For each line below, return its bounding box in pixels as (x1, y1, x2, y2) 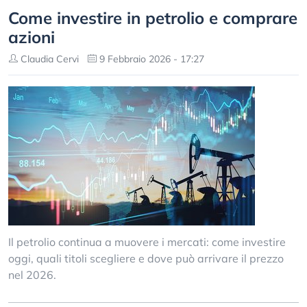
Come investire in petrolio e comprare (8, 8, 297, 28)
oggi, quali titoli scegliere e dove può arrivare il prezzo (8, 251, 284, 265)
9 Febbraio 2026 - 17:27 (97, 53, 204, 65)
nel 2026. (8, 268, 56, 282)
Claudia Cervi (18, 53, 79, 65)
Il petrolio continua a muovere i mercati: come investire (8, 235, 286, 249)
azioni (8, 27, 55, 47)
